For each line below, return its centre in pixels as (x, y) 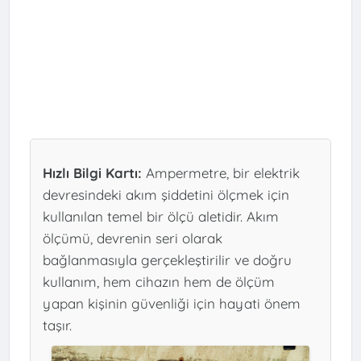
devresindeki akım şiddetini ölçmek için (166, 194)
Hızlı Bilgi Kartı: (92, 172)
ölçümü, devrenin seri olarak (132, 238)
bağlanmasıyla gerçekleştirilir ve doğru (167, 259)
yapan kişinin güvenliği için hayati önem (171, 303)
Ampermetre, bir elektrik (220, 172)
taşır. (57, 325)
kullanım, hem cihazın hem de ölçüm (158, 281)
